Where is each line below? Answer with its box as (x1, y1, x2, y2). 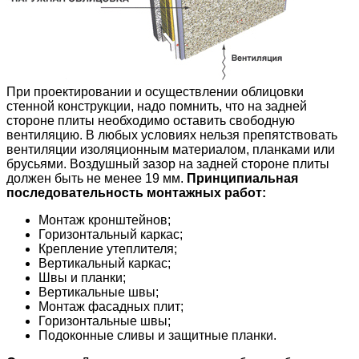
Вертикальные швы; (38, 284, 159, 299)
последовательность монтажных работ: (6, 185, 266, 200)
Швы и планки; (38, 270, 126, 284)
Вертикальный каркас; (38, 256, 171, 270)
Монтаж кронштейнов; (38, 212, 171, 227)
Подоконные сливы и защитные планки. (38, 328, 276, 342)
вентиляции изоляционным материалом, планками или (6, 142, 335, 156)
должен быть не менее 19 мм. (6, 171, 187, 185)
